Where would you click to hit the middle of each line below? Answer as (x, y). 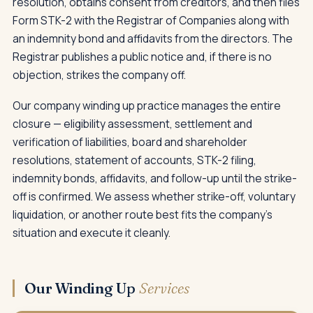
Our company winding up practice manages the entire (147, 105)
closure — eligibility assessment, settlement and (132, 123)
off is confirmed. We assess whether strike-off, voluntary (154, 196)
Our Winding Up (82, 287)
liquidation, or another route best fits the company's (143, 214)
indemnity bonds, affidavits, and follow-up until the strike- (155, 178)
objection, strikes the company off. (99, 74)
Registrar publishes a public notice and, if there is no (142, 56)
